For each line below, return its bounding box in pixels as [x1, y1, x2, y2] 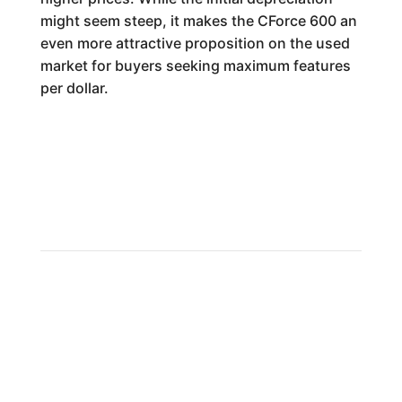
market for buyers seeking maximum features [39, 57, 351, 74]
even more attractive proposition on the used [39, 34, 350, 52]
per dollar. [39, 79, 109, 97]
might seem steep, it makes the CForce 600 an [39, 12, 357, 30]
